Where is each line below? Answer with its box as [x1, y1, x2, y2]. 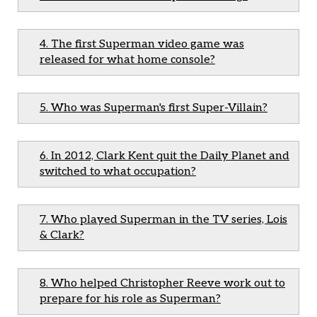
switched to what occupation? [40, 165, 196, 178]
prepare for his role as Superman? [40, 292, 221, 306]
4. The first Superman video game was [40, 38, 244, 51]
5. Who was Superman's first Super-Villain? [40, 101, 267, 115]
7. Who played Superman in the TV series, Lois [40, 213, 287, 226]
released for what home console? [40, 53, 215, 67]
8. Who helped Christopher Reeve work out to [40, 277, 285, 290]
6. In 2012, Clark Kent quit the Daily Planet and [40, 149, 289, 163]
